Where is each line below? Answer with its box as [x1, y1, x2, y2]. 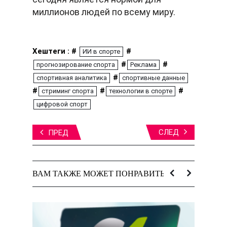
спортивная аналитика [36, 74, 107, 82]
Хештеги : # [32, 47, 79, 56]
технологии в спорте [109, 87, 172, 95]
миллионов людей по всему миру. [32, 7, 175, 18]
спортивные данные [122, 74, 185, 82]
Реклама [130, 61, 157, 69]
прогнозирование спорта [36, 61, 115, 69]
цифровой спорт [36, 100, 88, 108]
